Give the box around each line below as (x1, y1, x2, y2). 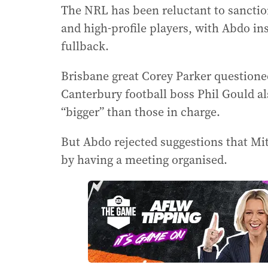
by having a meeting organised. (61, 151, 227, 169)
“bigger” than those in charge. (61, 103, 220, 121)
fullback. (61, 38, 109, 55)
